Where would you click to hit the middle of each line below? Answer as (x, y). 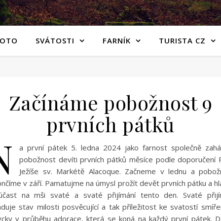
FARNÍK (117, 40)
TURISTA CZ (182, 40)
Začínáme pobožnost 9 (110, 102)
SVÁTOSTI (55, 40)
